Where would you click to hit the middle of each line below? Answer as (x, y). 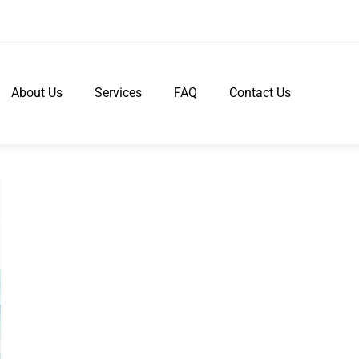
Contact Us (260, 93)
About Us (37, 93)
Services (119, 93)
